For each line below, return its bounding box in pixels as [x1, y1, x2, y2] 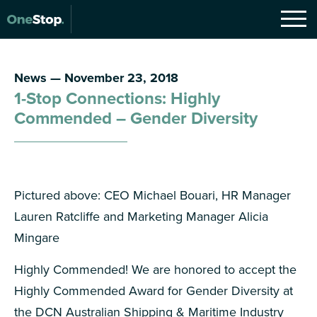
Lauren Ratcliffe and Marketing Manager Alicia [14, 207, 268, 225]
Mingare [14, 229, 59, 246]
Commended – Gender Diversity [14, 105, 258, 130]
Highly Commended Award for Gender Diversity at [14, 282, 293, 299]
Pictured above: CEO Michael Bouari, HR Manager [14, 186, 291, 204]
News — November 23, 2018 [14, 69, 178, 87]
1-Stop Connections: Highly [14, 86, 220, 110]
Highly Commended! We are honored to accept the [14, 260, 296, 278]
